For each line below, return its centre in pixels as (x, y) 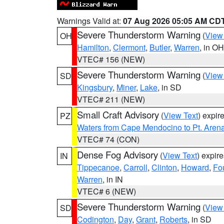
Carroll (135, 167)
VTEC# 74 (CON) (108, 139)
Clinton (164, 167)
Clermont (129, 47)
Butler (160, 47)
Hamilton (93, 47)
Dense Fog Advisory (117, 154)
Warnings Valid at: (90, 21)
